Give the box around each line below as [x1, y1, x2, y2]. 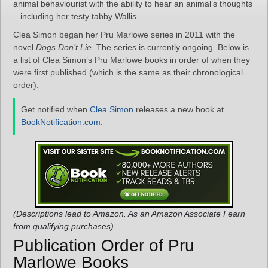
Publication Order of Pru [13, 236, 194, 255]
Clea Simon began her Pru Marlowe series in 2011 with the [13, 30, 235, 39]
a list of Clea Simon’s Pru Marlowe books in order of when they [13, 55, 250, 65]
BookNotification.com [21, 117, 100, 127]
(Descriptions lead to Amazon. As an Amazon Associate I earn [13, 209, 245, 218]
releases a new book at [133, 105, 224, 114]
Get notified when [21, 105, 90, 114]
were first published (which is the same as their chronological [13, 68, 243, 77]
